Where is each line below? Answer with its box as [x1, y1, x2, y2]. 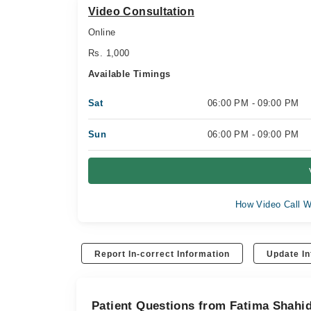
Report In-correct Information [94, 249, 230, 259]
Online [88, 27, 116, 37]
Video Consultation [88, 6, 195, 17]
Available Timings [88, 69, 171, 79]
